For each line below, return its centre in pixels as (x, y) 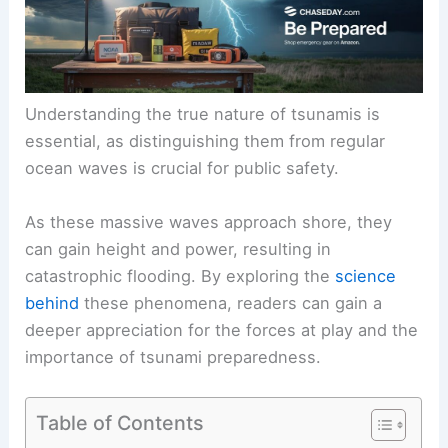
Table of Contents (120, 422)
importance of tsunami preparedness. (173, 356)
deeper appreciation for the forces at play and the (222, 329)
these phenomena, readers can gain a (231, 302)
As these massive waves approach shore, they (209, 221)
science (366, 275)
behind (52, 302)
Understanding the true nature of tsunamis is (203, 114)
